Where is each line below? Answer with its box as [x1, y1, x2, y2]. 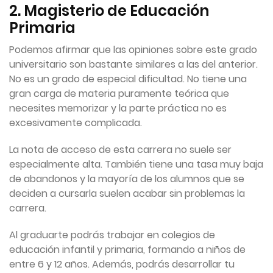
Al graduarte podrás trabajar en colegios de [9, 228, 215, 243]
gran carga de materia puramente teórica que [9, 87, 229, 101]
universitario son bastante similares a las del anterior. [9, 57, 258, 72]
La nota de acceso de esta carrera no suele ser [9, 143, 232, 157]
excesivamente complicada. [9, 116, 142, 130]
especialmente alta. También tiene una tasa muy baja [9, 157, 263, 172]
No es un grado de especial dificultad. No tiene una [9, 72, 247, 87]
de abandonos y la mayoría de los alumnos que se [9, 172, 244, 186]
